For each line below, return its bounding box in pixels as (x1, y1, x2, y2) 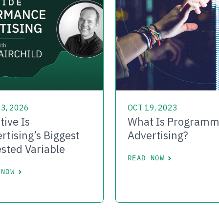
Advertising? (128, 128, 188, 143)
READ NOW (128, 153, 165, 163)
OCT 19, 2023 (128, 103, 177, 113)
